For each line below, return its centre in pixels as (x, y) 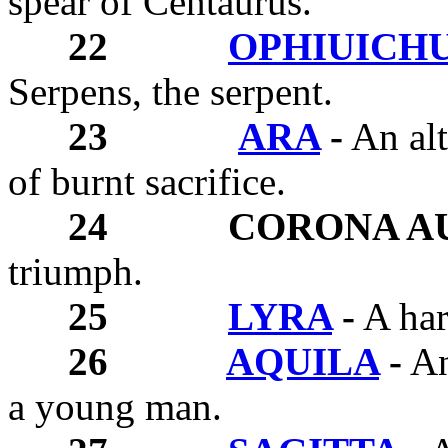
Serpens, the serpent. (170, 91)
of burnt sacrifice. (147, 181)
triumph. (75, 271)
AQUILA (302, 361)
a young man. (115, 406)
